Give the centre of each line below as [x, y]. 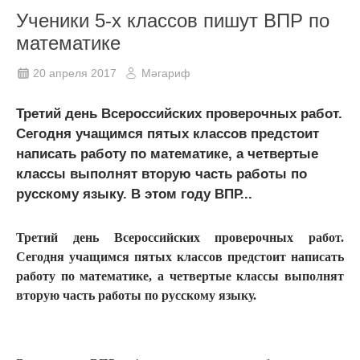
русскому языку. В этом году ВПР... [134, 194]
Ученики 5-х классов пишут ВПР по [173, 21]
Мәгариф [166, 74]
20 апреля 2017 [75, 74]
